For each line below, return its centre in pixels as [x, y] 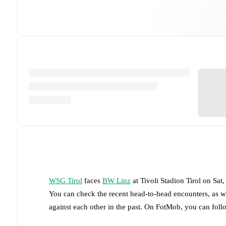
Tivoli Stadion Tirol [171, 180]
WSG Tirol [66, 180]
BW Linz [117, 180]
